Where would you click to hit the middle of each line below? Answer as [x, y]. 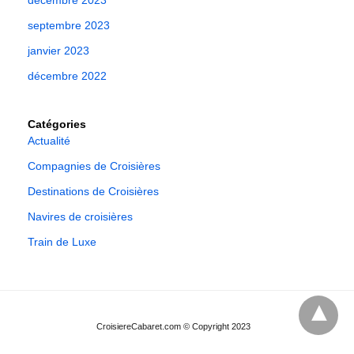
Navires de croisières [80, 217]
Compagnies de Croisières [94, 166]
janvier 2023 [58, 51]
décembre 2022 [67, 76]
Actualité [49, 141]
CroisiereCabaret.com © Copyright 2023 [173, 327]
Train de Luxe [62, 242]
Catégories [57, 124]
